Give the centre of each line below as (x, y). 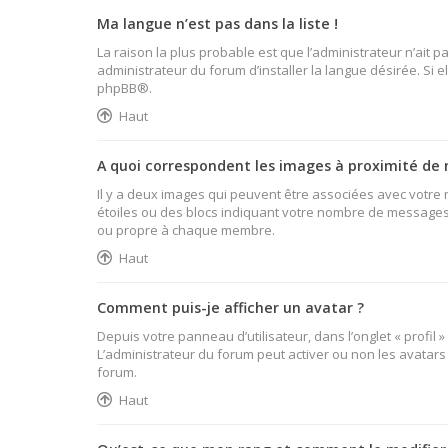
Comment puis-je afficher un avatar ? (230, 307)
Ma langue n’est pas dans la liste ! (217, 23)
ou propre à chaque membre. (186, 229)
